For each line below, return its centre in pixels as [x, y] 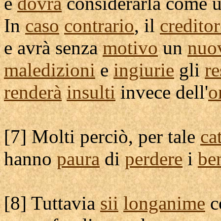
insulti [91, 92]
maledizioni [50, 70]
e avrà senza [53, 48]
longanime [164, 203]
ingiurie [144, 70]
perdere [154, 159]
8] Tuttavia [55, 203]
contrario [99, 25]
